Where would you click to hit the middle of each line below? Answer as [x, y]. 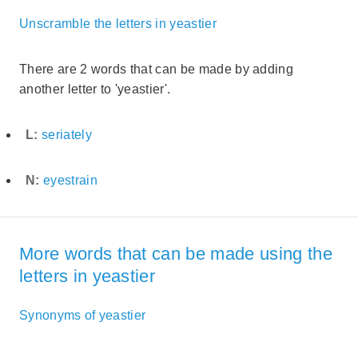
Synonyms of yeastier [83, 315]
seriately [66, 134]
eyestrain [70, 180]
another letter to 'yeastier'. [95, 89]
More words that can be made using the [176, 254]
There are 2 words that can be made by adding [157, 69]
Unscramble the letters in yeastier [118, 23]
